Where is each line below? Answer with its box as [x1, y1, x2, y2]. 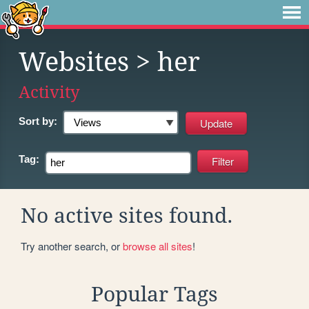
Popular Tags [91, 281, 218, 306]
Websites [19, 47, 129, 77]
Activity [19, 82, 80, 102]
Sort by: [19, 115, 57, 127]
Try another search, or [21, 238, 123, 253]
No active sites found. [21, 203, 233, 228]
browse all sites [123, 238, 192, 253]
